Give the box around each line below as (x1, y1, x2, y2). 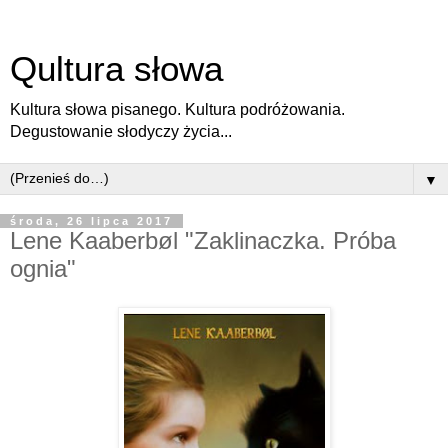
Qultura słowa (10, 50, 223, 88)
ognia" (10, 255, 76, 282)
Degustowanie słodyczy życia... (10, 123, 232, 140)
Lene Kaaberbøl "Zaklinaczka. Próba (10, 227, 396, 254)
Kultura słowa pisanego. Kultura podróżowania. (10, 101, 345, 118)
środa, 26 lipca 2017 (10, 215, 173, 227)
